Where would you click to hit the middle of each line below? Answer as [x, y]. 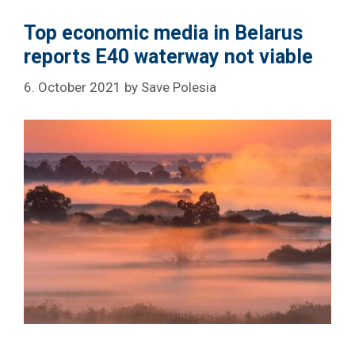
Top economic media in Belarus [163, 32]
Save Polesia [179, 87]
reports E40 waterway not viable [168, 56]
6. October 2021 [73, 87]
